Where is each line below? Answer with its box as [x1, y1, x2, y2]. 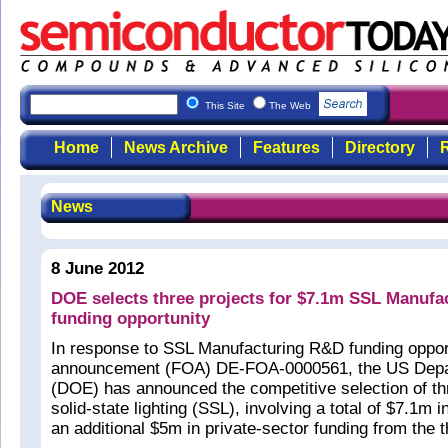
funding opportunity [51, 309, 210, 328]
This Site [205, 100, 248, 111]
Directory [344, 139, 415, 156]
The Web [269, 100, 314, 111]
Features [252, 139, 320, 156]
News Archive [123, 139, 228, 156]
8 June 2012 [51, 259, 144, 278]
